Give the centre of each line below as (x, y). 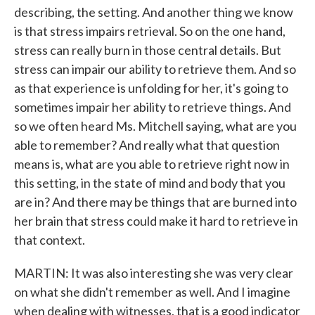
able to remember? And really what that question (147, 145)
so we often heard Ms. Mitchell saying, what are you (155, 126)
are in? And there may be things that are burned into (155, 202)
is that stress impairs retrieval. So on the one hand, (150, 31)
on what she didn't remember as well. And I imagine (152, 292)
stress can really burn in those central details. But (148, 50)
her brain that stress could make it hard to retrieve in (156, 221)
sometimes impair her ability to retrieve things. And (153, 107)
